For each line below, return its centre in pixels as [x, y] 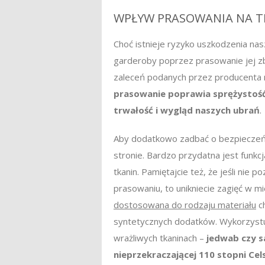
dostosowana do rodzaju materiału [185, 204]
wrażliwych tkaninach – [160, 237]
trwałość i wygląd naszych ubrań [187, 110]
